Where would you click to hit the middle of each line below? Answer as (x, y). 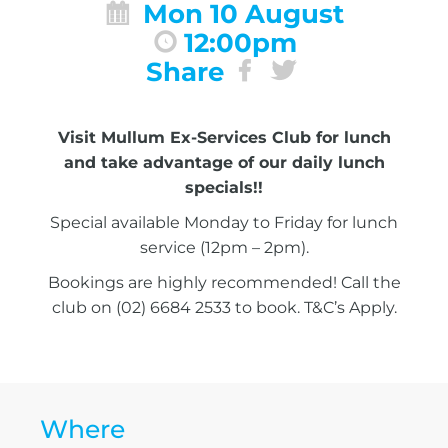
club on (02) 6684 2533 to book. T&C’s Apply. (224, 307)
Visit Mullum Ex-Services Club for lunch (224, 137)
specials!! (224, 187)
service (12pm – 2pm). (224, 247)
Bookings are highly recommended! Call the (224, 282)
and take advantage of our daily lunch (224, 162)
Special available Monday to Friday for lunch (224, 222)
